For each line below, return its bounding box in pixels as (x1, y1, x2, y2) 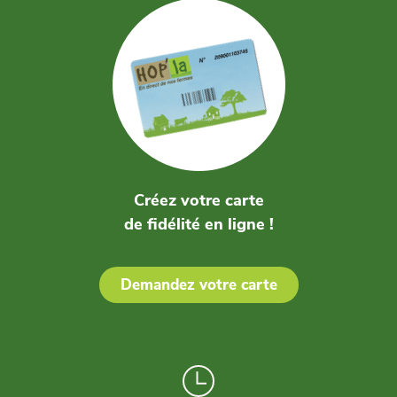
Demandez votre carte (120, 275, 277, 296)
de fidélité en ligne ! (123, 213, 274, 235)
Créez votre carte (133, 189, 264, 211)
